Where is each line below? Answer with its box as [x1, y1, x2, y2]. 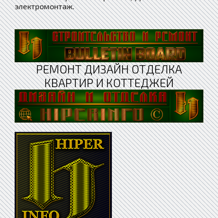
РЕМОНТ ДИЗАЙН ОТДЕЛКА [36, 62, 182, 76]
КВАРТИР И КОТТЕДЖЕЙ [44, 75, 174, 90]
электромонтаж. [15, 1, 74, 11]
